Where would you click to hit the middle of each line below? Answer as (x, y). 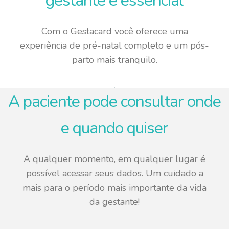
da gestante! (114, 202)
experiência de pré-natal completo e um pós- (114, 45)
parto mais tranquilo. (114, 60)
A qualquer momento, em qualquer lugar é (114, 159)
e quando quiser (114, 128)
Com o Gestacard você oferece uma (114, 31)
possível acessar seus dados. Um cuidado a (114, 173)
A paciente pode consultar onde (114, 101)
